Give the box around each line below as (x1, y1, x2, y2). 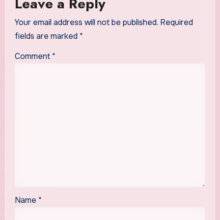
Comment (14, 51, 52, 62)
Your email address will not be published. (14, 17, 158, 28)
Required (160, 17, 193, 28)
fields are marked (14, 31, 80, 42)
